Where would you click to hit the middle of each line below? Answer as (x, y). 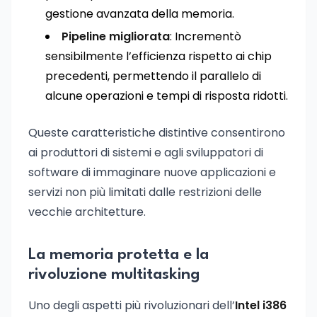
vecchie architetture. (87, 212)
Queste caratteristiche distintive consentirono (157, 133)
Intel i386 (261, 305)
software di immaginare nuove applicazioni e (152, 172)
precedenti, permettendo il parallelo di (153, 76)
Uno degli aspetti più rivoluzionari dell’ (132, 305)
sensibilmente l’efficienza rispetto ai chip (158, 56)
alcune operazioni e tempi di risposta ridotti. (167, 96)
